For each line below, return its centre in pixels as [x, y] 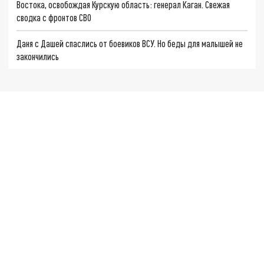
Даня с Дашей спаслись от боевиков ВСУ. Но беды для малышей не [130, 43]
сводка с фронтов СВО [54, 18]
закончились [38, 56]
